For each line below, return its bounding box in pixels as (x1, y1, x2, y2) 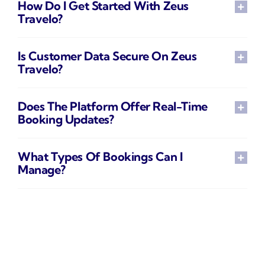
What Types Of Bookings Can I (18, 148, 183, 164)
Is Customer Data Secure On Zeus (18, 48, 197, 63)
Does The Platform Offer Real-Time (18, 98, 208, 114)
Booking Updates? (18, 111, 114, 127)
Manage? (18, 161, 66, 177)
